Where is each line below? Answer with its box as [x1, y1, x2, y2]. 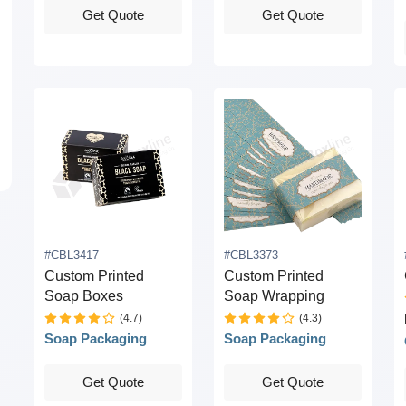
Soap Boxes [43, 288, 123, 304]
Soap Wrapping [224, 288, 325, 304]
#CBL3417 [43, 248, 99, 263]
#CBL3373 [224, 248, 279, 263]
